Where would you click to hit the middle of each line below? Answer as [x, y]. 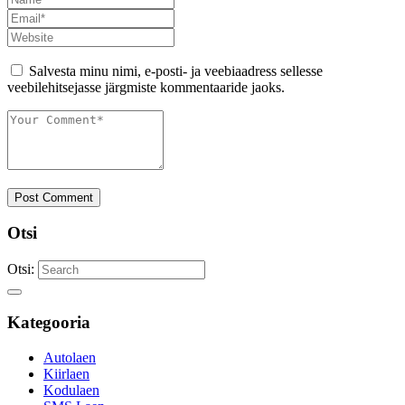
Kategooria [49, 322]
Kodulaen [71, 390]
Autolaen [70, 357]
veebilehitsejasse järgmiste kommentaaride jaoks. [146, 87]
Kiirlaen [66, 373]
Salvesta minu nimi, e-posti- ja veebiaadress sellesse [176, 71]
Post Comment [54, 197]
